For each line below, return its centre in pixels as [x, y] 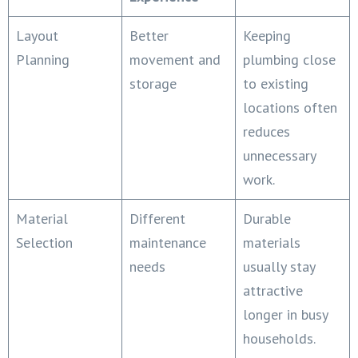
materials [272, 242]
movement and [175, 59]
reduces [267, 131]
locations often [290, 107]
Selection [44, 242]
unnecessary [280, 155]
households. [279, 338]
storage [153, 83]
